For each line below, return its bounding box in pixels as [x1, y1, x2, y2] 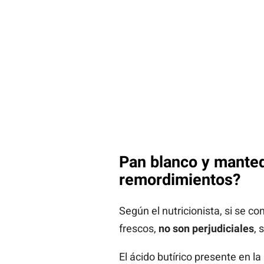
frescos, [118, 222, 159, 235]
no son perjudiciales [158, 222, 254, 235]
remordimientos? [118, 170, 240, 190]
